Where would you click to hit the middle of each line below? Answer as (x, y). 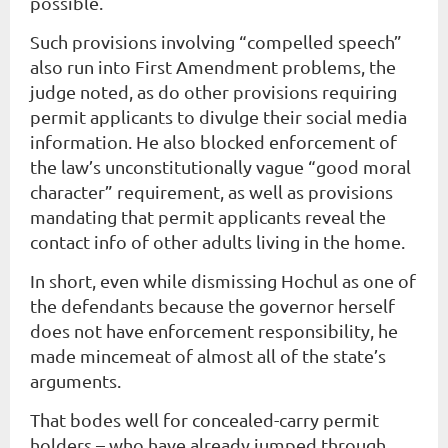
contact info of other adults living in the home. (217, 241)
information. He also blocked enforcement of (213, 141)
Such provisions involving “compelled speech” (216, 41)
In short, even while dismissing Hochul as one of (223, 280)
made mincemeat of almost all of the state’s (208, 355)
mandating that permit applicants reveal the (208, 216)
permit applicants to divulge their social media (218, 116)
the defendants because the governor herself (212, 305)
